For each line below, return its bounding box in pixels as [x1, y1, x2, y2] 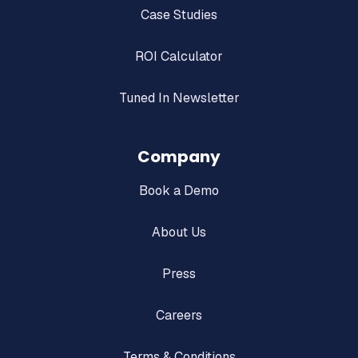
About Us [152, 224, 206, 241]
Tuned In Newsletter [118, 89, 240, 107]
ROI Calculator [135, 48, 223, 66]
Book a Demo [139, 182, 219, 200]
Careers [156, 307, 202, 324]
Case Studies [141, 6, 217, 24]
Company [137, 145, 221, 169]
